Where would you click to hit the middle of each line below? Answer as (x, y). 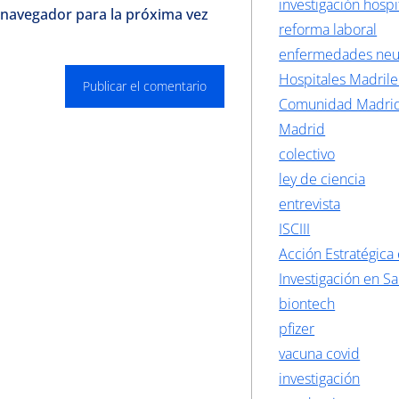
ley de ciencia (322, 179)
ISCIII (295, 229)
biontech (307, 304)
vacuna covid (320, 354)
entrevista (310, 204)
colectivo (307, 154)
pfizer (297, 329)
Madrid (302, 129)
